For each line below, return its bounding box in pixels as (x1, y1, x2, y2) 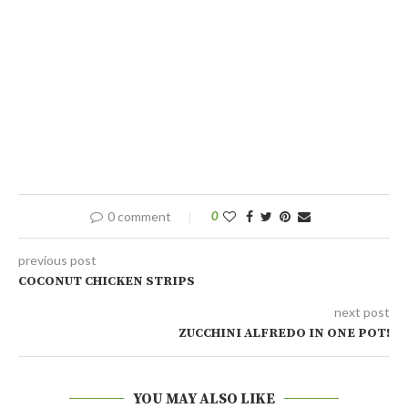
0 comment (107, 209, 171, 225)
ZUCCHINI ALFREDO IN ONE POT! (178, 325, 390, 342)
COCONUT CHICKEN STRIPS (18, 273, 195, 291)
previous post (18, 252, 97, 269)
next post (334, 304, 390, 321)
